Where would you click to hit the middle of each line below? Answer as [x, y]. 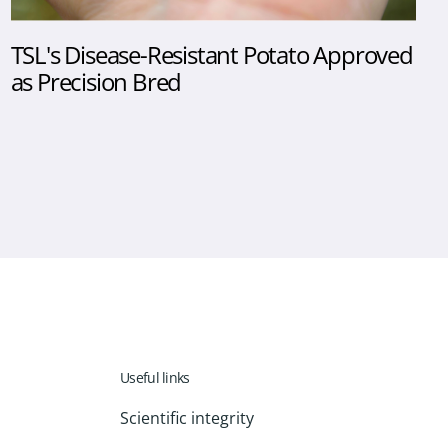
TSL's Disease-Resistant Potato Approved [211, 54]
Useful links [155, 378]
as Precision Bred [96, 81]
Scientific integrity [187, 418]
